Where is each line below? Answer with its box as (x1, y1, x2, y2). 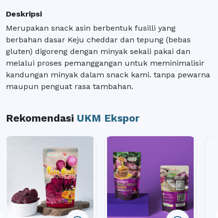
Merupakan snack (6, 23, 75, 33)
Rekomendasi (6, 111, 77, 124)
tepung (137, 35, 163, 44)
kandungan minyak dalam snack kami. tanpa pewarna (6, 70, 210, 79)
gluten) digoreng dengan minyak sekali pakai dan (6, 46, 190, 56)
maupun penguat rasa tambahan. (6, 81, 133, 91)
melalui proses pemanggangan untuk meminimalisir (6, 58, 204, 68)
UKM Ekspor (77, 111, 140, 124)
